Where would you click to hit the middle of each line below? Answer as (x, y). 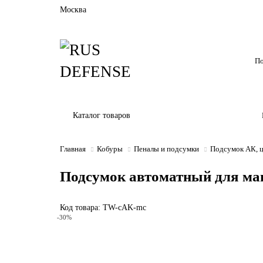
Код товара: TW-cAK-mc (103, 208)
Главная (73, 149)
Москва (73, 10)
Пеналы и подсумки (166, 149)
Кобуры (110, 149)
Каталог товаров (102, 115)
